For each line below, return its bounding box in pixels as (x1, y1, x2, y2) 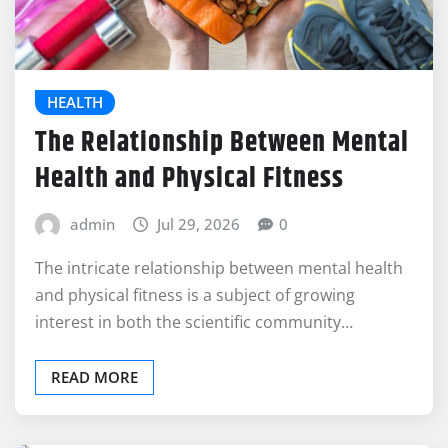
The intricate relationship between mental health (35, 291, 403, 314)
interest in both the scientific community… (35, 345, 353, 368)
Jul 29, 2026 (157, 248, 241, 269)
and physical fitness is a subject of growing (35, 318, 355, 341)
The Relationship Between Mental (35, 156, 409, 199)
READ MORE (51, 401, 138, 422)
